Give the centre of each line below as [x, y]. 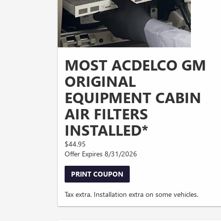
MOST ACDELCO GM [135, 65]
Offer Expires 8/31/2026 [101, 154]
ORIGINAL [100, 81]
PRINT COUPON [97, 174]
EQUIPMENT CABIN [133, 97]
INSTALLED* [107, 130]
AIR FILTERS [106, 114]
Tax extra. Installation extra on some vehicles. [131, 194]
